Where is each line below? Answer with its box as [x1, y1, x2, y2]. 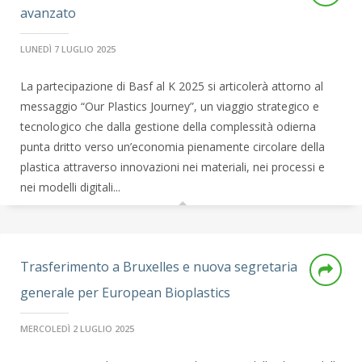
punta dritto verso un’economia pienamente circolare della [20, 139, 325, 154]
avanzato [20, 4, 76, 22]
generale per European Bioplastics [20, 284, 230, 301]
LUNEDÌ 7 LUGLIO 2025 [20, 43, 116, 55]
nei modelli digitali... [20, 179, 120, 195]
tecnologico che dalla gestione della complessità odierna [20, 119, 316, 134]
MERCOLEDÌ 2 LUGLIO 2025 [20, 322, 134, 335]
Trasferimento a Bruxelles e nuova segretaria [20, 258, 297, 276]
